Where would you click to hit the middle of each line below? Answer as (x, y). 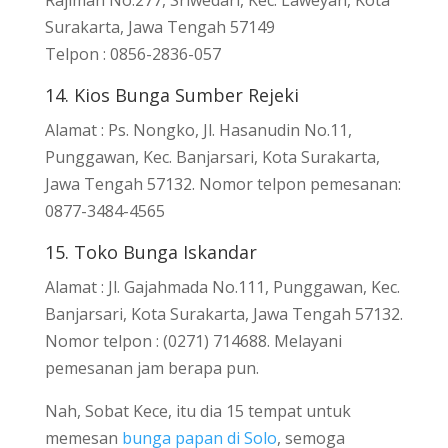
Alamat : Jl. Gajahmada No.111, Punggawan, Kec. (222, 286)
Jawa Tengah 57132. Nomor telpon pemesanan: (222, 183)
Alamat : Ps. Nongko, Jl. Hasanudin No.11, (198, 129)
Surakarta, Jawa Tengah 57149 (159, 26)
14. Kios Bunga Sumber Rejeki (171, 94)
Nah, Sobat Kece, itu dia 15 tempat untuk (197, 410)
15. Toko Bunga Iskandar (150, 251)
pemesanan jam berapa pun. (151, 367)
